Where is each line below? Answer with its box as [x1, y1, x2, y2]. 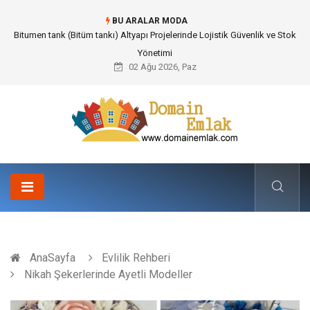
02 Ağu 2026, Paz [126, 62, 197, 72]
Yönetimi [138, 48, 172, 58]
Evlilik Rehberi [102, 251, 170, 264]
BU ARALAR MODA [109, 16, 188, 26]
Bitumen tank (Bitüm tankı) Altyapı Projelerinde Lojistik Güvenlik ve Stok [14, 30, 296, 40]
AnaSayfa [30, 251, 75, 264]
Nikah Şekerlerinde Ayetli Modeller [21, 268, 192, 281]
